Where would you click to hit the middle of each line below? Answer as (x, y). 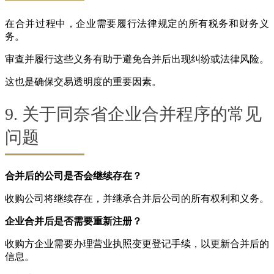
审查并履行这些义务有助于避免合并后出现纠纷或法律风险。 (137, 59)
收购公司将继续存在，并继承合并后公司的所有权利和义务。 (137, 198)
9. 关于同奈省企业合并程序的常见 (133, 114)
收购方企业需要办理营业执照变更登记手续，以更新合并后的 (137, 243)
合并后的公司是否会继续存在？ (73, 176)
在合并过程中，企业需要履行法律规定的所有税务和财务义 (137, 24)
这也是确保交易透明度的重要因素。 (83, 82)
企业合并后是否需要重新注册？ (73, 221)
